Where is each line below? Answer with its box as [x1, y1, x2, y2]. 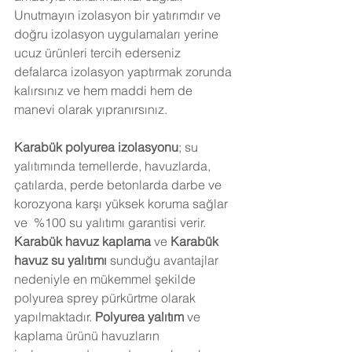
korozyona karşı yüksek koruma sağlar [14, 195, 231, 211]
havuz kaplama [65, 233, 151, 249]
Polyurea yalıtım [92, 308, 184, 324]
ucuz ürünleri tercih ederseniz [14, 44, 184, 60]
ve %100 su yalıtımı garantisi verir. [14, 214, 209, 230]
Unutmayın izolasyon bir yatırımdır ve [14, 6, 224, 23]
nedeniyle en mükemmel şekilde [14, 270, 199, 287]
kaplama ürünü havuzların [14, 327, 163, 343]
